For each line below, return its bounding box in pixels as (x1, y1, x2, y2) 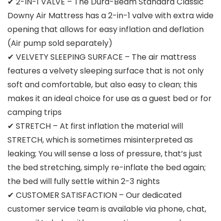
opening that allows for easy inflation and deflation (7, 23, 204, 35)
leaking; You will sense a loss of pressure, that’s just (7, 147, 202, 159)
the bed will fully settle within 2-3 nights (7, 175, 160, 187)
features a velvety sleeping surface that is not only (7, 65, 204, 76)
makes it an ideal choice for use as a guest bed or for (7, 92, 212, 104)
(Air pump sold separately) (7, 37, 112, 49)
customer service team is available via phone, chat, (7, 203, 206, 215)
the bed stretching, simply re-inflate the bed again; (7, 161, 206, 173)
